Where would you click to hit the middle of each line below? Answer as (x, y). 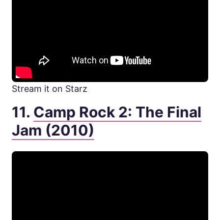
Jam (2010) (53, 130)
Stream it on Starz (50, 89)
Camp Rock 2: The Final (117, 112)
